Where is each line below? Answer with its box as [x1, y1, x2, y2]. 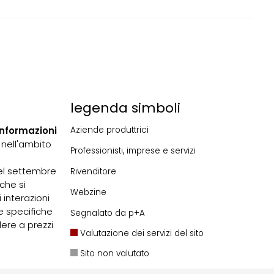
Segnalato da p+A [70, 207, 145, 219]
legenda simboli [70, 98, 180, 118]
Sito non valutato [77, 247, 149, 259]
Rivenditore [70, 165, 116, 177]
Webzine [70, 186, 106, 198]
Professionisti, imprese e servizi [70, 144, 196, 157]
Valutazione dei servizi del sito [77, 227, 204, 239]
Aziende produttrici [70, 124, 149, 136]
